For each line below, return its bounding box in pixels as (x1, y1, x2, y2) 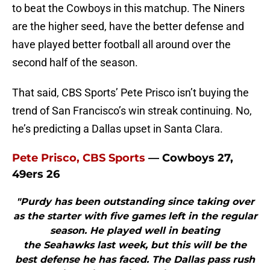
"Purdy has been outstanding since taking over (16, 196, 254, 208)
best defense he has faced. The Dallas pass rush (15, 254, 255, 266)
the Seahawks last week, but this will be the (24, 239, 246, 251)
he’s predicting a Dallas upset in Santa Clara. (12, 122, 223, 136)
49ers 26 (12, 168, 60, 181)
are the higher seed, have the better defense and (12, 20, 244, 33)
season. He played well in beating (50, 225, 220, 237)
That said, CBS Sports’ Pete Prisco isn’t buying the (12, 86, 249, 99)
